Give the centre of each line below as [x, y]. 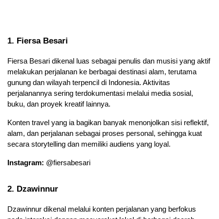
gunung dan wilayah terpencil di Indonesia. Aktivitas [89, 83]
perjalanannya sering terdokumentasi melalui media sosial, [100, 94]
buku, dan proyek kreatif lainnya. [59, 104]
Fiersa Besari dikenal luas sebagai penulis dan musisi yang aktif [109, 61]
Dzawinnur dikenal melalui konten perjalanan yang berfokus [102, 209]
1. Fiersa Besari [38, 41]
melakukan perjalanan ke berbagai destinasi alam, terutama [102, 72]
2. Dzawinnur [33, 189]
